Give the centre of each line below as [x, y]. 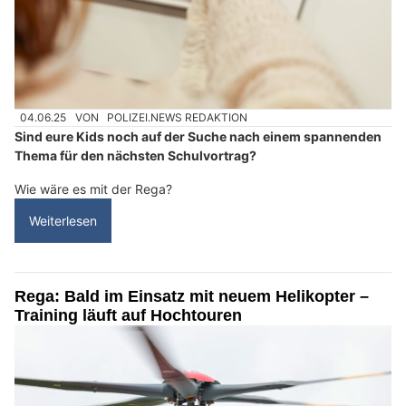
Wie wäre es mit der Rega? [93, 189]
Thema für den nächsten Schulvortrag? [135, 156]
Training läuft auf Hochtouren [128, 316]
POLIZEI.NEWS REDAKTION [178, 117]
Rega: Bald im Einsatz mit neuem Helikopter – [192, 297]
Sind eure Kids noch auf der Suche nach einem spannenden [198, 137]
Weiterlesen [63, 221]
